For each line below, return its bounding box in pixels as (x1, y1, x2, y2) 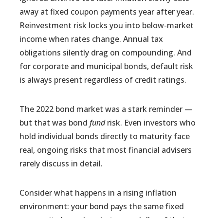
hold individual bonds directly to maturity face (19, 131, 190, 142)
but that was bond (19, 117, 90, 128)
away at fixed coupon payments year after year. (19, 6, 195, 17)
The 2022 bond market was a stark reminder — (19, 104, 193, 114)
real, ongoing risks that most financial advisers (19, 145, 192, 155)
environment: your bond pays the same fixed (19, 201, 184, 212)
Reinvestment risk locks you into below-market (19, 20, 194, 31)
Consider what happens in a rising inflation (19, 187, 177, 198)
